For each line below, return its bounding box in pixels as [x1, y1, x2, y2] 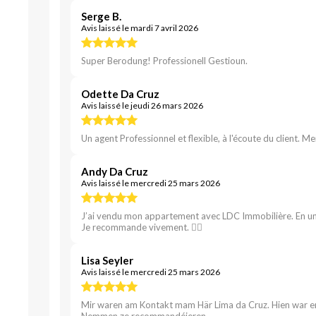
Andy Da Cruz [81, 165, 148, 178]
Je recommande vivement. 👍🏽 [81, 221, 202, 233]
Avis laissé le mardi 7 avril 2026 [81, 23, 198, 33]
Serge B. [81, 10, 121, 23]
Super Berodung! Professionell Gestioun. [81, 55, 248, 66]
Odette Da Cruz [81, 87, 159, 100]
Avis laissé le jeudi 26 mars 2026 [81, 100, 203, 111]
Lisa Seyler [81, 254, 133, 267]
